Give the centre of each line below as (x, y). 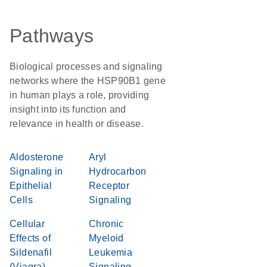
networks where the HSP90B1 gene (88, 81)
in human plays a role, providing (79, 95)
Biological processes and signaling (86, 66)
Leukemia (111, 252)
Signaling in (36, 171)
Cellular (27, 224)
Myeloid (106, 238)
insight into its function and (68, 109)
